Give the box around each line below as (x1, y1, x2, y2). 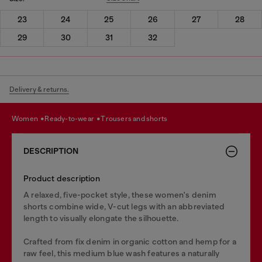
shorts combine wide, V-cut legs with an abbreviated (23, 201, 225, 211)
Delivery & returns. (9, 85, 69, 94)
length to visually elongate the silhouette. (23, 213, 179, 223)
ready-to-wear (49, 115, 96, 123)
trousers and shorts (105, 115, 168, 123)
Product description (23, 173, 100, 183)
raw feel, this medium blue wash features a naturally (23, 248, 220, 258)
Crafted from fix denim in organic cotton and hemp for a (23, 236, 237, 246)
